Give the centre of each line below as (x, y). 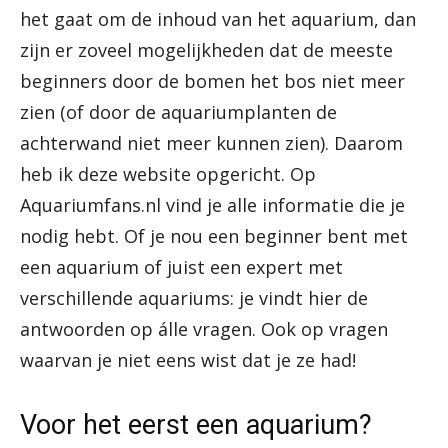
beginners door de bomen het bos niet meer (212, 81)
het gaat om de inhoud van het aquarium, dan (218, 19)
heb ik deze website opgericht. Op (168, 174)
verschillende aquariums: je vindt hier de (194, 298)
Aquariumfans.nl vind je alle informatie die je (212, 205)
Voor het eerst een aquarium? (196, 425)
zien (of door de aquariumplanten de (178, 112)
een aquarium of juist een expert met (181, 267)
